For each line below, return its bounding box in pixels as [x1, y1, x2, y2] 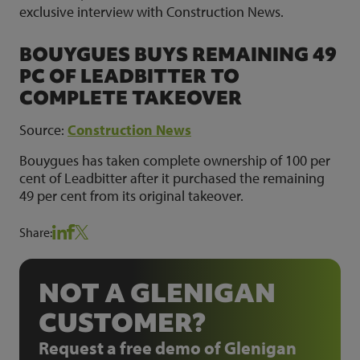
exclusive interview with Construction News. [19, 2, 284, 21]
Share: [19, 223, 52, 240]
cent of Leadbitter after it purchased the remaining [19, 169, 325, 187]
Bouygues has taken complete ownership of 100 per [19, 151, 330, 170]
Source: [19, 121, 67, 139]
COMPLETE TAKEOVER [19, 85, 242, 110]
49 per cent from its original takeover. [19, 186, 243, 205]
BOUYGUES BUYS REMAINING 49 [19, 42, 337, 67]
